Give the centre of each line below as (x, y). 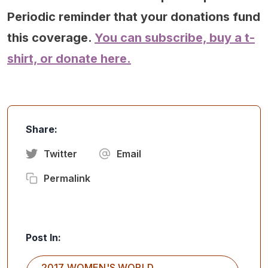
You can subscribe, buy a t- (175, 38)
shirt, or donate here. (69, 59)
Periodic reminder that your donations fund (134, 17)
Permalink (67, 179)
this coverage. (51, 38)
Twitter (60, 154)
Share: (42, 130)
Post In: (43, 238)
